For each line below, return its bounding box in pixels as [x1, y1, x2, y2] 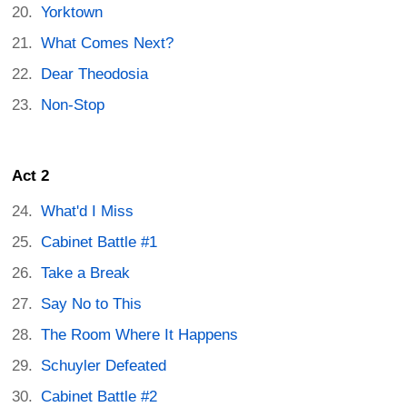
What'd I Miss [41, 203, 134, 221]
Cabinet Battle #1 [41, 233, 158, 252]
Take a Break [41, 264, 131, 283]
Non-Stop [41, 96, 105, 114]
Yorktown [41, 4, 104, 22]
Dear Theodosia [41, 65, 149, 84]
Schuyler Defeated [41, 357, 167, 375]
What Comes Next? [41, 35, 174, 53]
